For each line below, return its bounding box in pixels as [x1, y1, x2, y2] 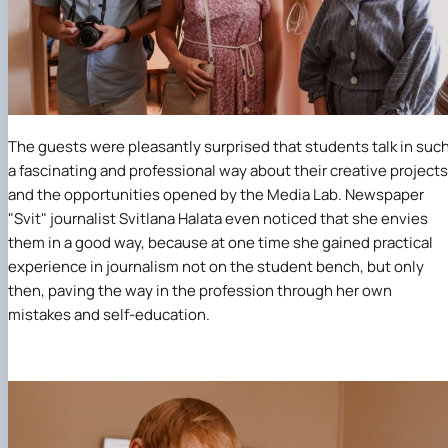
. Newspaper [338, 183, 424, 205]
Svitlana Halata [119, 207, 222, 229]
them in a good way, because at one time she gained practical [8, 231, 433, 253]
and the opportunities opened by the [8, 183, 267, 205]
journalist [50, 207, 119, 229]
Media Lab [267, 183, 338, 205]
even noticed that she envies [222, 207, 428, 229]
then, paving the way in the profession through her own [8, 279, 392, 301]
